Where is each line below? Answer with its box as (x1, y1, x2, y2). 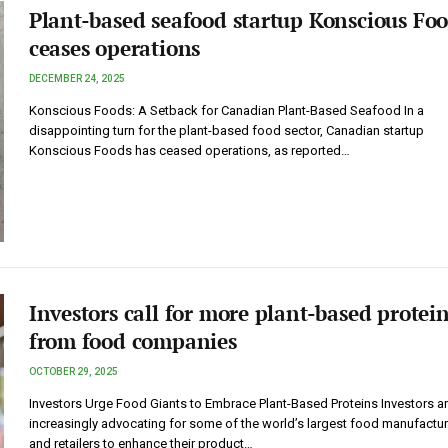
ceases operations (28, 34, 201, 63)
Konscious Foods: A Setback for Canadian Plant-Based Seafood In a (28, 103, 424, 119)
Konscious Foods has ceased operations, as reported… (28, 143, 350, 159)
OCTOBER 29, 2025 (28, 366, 118, 378)
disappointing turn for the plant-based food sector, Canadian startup (28, 123, 424, 139)
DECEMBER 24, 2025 (28, 73, 125, 85)
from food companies (28, 327, 237, 356)
